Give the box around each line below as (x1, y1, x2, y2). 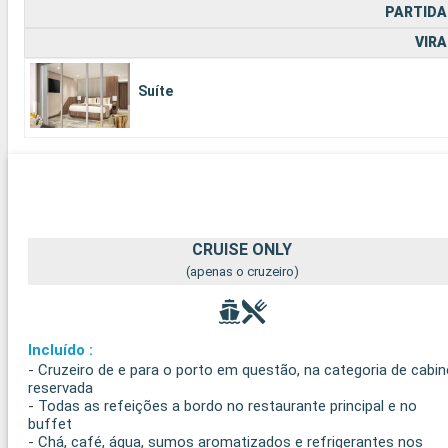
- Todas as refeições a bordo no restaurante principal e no (28, 396, 417, 415)
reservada (28, 378, 93, 397)
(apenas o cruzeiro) (185, 263, 299, 279)
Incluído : (28, 340, 93, 359)
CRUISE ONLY (192, 239, 293, 259)
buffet (28, 414, 72, 433)
